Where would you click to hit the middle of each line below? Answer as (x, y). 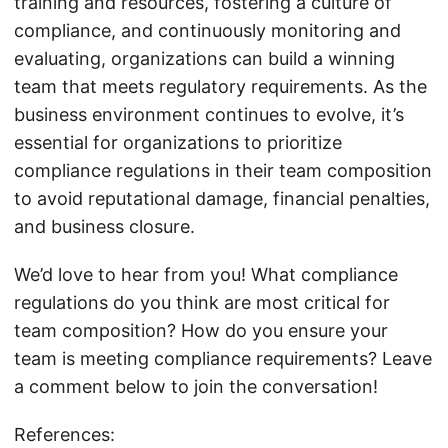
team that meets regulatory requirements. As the (220, 86)
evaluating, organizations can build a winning (204, 58)
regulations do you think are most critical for (202, 302)
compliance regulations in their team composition (223, 170)
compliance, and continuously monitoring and (207, 30)
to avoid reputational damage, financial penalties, (222, 198)
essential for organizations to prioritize (178, 142)
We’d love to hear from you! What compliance (206, 274)
